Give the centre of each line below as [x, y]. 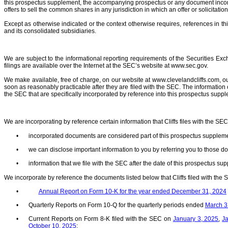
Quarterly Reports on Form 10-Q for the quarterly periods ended [117, 205]
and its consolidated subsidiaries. [50, 31]
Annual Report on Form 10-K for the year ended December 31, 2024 [132, 191]
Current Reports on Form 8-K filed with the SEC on [101, 219]
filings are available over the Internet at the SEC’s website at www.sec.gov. [106, 66]
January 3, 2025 [196, 219]
